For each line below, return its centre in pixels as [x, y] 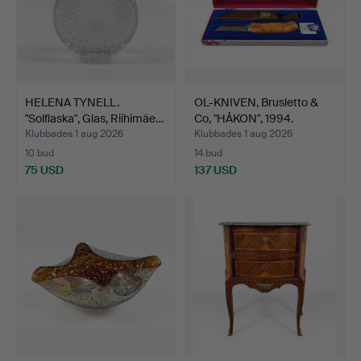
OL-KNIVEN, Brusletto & [256, 103]
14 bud [208, 154]
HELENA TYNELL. [72, 103]
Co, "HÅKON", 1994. [244, 119]
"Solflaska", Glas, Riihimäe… [94, 119]
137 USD [216, 170]
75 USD [44, 170]
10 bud [39, 154]
